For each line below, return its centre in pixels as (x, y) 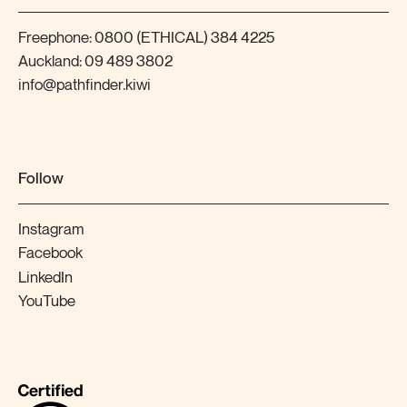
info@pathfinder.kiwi (84, 86)
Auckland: (51, 61)
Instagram (51, 230)
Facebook (50, 254)
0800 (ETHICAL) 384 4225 (184, 38)
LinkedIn (45, 278)
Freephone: (56, 38)
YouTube (47, 301)
